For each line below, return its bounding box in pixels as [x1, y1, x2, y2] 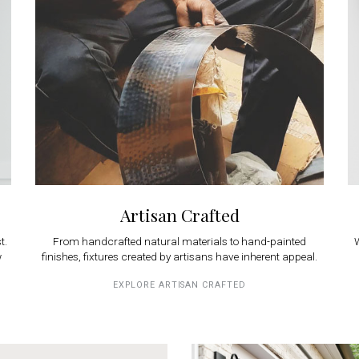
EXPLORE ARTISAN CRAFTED [112, 280, 247, 290]
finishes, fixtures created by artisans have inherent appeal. [42, 250, 317, 263]
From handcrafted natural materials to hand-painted [53, 235, 306, 248]
